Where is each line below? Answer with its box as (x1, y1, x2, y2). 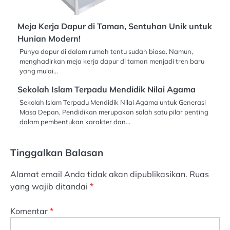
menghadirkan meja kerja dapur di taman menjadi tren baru (20, 57, 204, 66)
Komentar (10, 206, 50, 217)
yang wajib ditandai (10, 181, 90, 192)
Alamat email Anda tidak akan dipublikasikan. (10, 169, 187, 180)
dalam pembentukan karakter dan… (20, 118, 130, 126)
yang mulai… (20, 67, 58, 75)
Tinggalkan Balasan (10, 146, 103, 159)
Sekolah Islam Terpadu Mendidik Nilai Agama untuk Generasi (20, 98, 206, 107)
